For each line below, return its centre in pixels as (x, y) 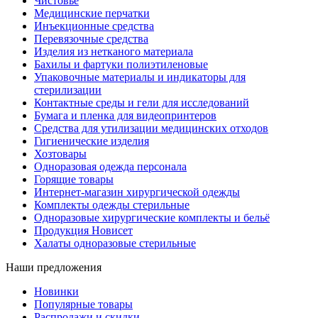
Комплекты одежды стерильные (112, 205)
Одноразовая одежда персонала (110, 167)
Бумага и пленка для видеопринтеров (125, 116)
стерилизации (68, 90)
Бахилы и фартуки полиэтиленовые (121, 65)
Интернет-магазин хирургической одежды (137, 192)
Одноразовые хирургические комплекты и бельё (152, 218)
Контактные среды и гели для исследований (142, 103)
